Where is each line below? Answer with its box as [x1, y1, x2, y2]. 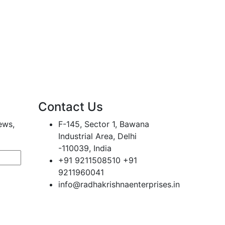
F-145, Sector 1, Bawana [58, 119, 149, 129]
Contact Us [38, 99, 103, 114]
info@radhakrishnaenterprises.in [58, 179, 180, 189]
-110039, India [58, 143, 111, 153]
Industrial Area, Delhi [58, 131, 137, 141]
